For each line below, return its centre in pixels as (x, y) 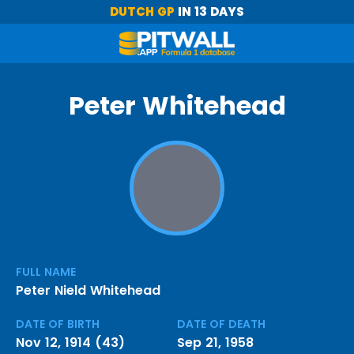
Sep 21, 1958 (215, 343)
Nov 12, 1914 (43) (70, 343)
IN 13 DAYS (209, 11)
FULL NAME (46, 272)
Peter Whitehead (177, 105)
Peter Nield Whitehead (88, 290)
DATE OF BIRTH (58, 324)
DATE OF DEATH (221, 324)
